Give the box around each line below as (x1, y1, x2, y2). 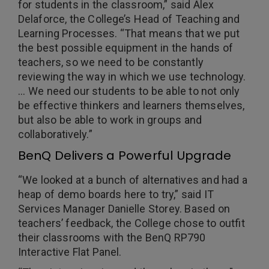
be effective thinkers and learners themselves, (18, 99, 245, 112)
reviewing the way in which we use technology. (18, 70, 246, 83)
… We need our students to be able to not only (18, 85, 240, 97)
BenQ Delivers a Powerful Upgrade (18, 147, 232, 164)
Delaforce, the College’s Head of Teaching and (18, 13, 240, 25)
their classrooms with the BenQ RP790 (18, 231, 206, 244)
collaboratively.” (18, 128, 92, 141)
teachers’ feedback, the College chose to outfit (18, 217, 245, 229)
